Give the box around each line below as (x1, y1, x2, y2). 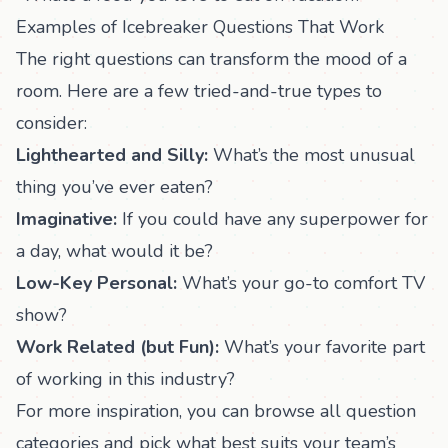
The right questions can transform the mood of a (16, 47, 407, 71)
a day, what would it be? (16, 239, 213, 263)
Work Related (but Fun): (16, 335, 219, 359)
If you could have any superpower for (117, 207, 428, 231)
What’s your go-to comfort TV (177, 271, 425, 295)
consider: (16, 111, 87, 135)
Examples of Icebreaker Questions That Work (16, 15, 384, 39)
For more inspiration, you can (16, 399, 254, 423)
